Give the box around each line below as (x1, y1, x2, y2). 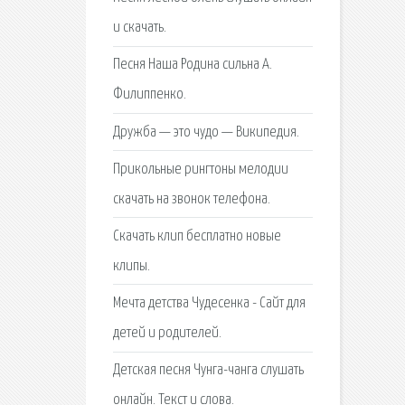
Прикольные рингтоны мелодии (112, 161, 288, 177)
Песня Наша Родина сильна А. (112, 57, 272, 73)
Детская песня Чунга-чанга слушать (112, 363, 304, 379)
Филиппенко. (112, 87, 186, 103)
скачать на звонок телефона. (112, 191, 270, 207)
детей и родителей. (112, 325, 221, 342)
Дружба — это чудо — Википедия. (112, 124, 299, 140)
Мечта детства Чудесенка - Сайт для (112, 296, 306, 312)
